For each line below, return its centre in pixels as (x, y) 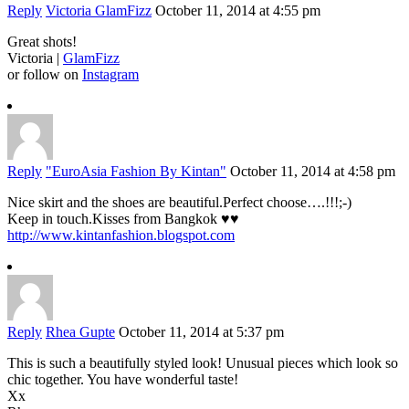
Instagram (110, 75)
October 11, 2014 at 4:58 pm (313, 172)
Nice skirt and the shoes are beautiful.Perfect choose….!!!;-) (179, 203)
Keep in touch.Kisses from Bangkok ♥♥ (123, 219)
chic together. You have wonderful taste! (123, 380)
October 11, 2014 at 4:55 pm (238, 11)
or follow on (45, 75)
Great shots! (42, 42)
